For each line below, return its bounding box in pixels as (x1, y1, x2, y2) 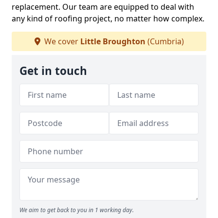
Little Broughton (80, 36, 145, 47)
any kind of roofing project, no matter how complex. (12, 13, 204, 24)
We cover (42, 36, 80, 47)
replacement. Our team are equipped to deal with (12, 1, 194, 12)
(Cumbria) (145, 36, 184, 47)
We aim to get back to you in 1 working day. (19, 206, 134, 214)
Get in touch (19, 63, 87, 78)
